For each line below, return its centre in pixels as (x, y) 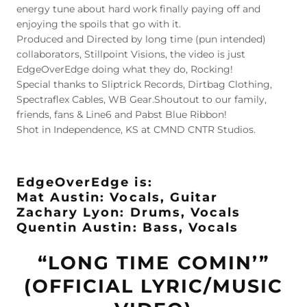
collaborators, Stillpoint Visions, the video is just (131, 54)
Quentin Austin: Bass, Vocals (127, 227)
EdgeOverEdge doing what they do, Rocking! (125, 70)
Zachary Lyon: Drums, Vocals (128, 212)
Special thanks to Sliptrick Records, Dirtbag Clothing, (145, 85)
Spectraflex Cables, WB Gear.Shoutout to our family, (142, 100)
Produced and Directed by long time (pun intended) (142, 39)
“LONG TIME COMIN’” (153, 262)
